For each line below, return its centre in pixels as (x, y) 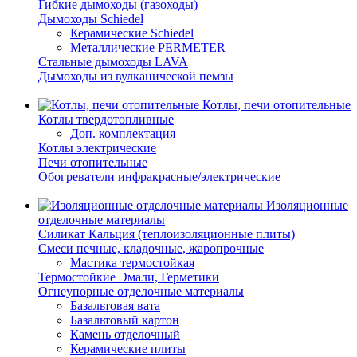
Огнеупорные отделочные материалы (141, 291)
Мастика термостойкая (132, 263)
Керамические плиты (128, 349)
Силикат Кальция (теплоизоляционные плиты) (167, 234)
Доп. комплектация (123, 133)
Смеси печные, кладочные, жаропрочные (151, 248)
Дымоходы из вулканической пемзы (136, 76)
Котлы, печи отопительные (275, 105)
